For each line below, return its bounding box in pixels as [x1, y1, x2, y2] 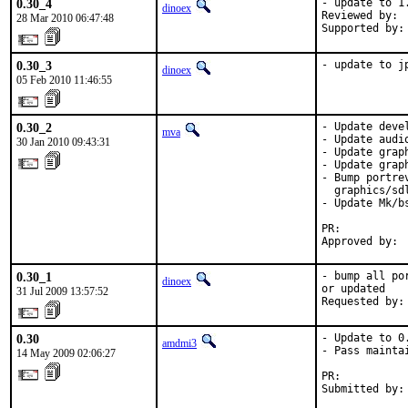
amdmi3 [162, 337, 197, 350]
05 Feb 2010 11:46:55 [16, 74, 112, 87]
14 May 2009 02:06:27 [16, 347, 116, 360]
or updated [321, 282, 385, 295]
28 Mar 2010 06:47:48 [16, 12, 114, 25]
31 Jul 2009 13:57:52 [16, 285, 108, 298]
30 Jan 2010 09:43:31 [16, 136, 110, 148]
